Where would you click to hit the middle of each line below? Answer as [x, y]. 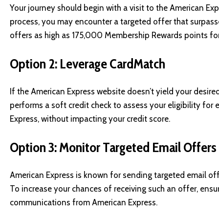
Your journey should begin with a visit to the [90, 8]
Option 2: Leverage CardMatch [88, 63]
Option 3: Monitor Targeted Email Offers [113, 147]
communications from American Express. [84, 203]
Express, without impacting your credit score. [90, 119]
